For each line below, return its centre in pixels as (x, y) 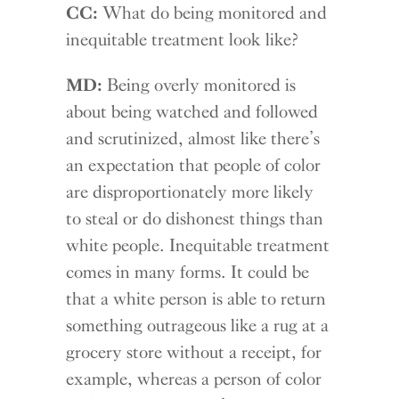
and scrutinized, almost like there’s (193, 138)
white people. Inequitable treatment (198, 244)
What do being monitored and (213, 13)
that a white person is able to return (196, 298)
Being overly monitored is (199, 84)
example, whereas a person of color (194, 378)
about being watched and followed (192, 111)
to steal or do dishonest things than (195, 218)
